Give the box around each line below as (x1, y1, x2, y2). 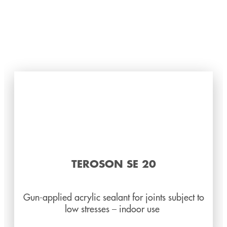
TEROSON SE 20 (71, 156, 156, 171)
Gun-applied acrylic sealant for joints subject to (23, 191, 204, 204)
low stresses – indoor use (65, 202, 162, 215)
